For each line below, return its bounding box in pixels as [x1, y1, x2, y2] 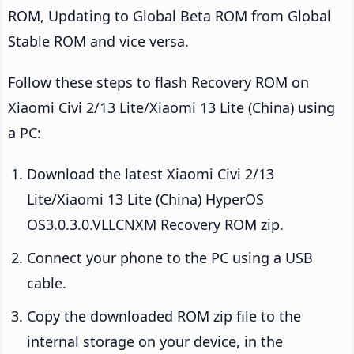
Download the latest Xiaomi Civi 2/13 [27, 164, 274, 184]
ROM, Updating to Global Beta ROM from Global [8, 6, 331, 26]
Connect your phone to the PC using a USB [27, 248, 313, 268]
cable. [27, 273, 66, 293]
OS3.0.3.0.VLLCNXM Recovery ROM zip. [27, 215, 284, 235]
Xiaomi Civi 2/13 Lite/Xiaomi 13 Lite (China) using [8, 98, 335, 118]
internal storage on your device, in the [27, 332, 283, 352]
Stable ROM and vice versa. [8, 32, 189, 51]
